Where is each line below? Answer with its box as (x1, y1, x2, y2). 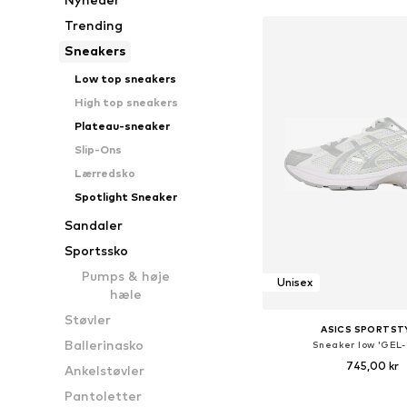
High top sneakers (74, 95, 178, 109)
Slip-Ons (74, 143, 122, 156)
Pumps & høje (81, 268, 170, 283)
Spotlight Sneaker (74, 190, 177, 203)
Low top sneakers (74, 72, 176, 85)
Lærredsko (74, 166, 135, 180)
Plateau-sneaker (74, 119, 170, 133)
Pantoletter (65, 388, 143, 403)
